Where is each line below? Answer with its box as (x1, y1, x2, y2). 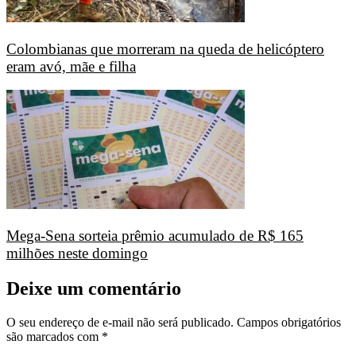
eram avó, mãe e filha (6, 57, 136, 75)
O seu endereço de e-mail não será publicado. (6, 315, 234, 330)
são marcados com (6, 330, 102, 344)
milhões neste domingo (6, 245, 148, 262)
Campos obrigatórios (237, 315, 341, 330)
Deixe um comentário (6, 278, 181, 300)
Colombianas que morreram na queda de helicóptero (6, 40, 324, 57)
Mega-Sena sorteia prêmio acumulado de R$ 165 (6, 227, 304, 245)
